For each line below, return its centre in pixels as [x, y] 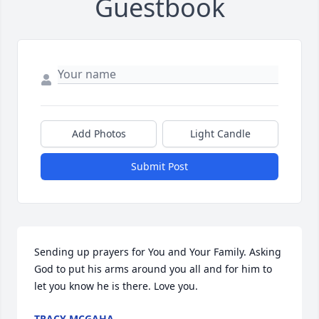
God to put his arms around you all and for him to [153, 269]
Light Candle [220, 134]
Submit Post [159, 167]
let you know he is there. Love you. [116, 286]
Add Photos [99, 134]
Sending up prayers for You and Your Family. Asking [158, 252]
